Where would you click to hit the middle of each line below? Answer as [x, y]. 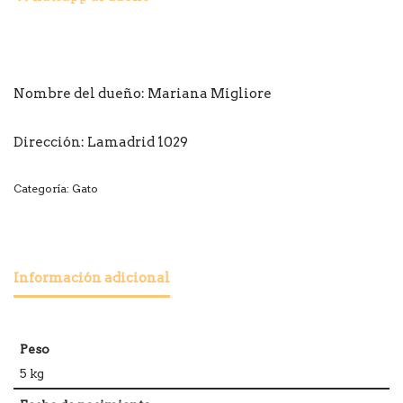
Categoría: [43, 189]
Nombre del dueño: [81, 94]
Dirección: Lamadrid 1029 [101, 143]
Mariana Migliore [210, 94]
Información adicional [92, 278]
